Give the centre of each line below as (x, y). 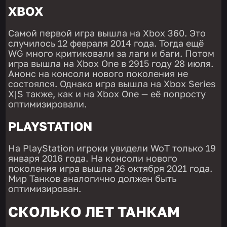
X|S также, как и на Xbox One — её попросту (107, 94)
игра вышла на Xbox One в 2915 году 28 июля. (111, 64)
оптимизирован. (45, 189)
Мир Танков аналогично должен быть (92, 179)
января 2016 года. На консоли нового (93, 158)
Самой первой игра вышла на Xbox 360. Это (107, 33)
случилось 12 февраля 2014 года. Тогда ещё (106, 43)
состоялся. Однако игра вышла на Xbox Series (112, 84)
